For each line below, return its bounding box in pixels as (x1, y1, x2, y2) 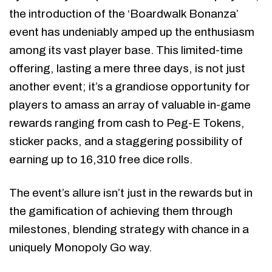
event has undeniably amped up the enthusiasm (9, 25, 254, 38)
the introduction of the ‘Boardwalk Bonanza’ (9, 7, 239, 20)
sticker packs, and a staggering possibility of (9, 134, 243, 148)
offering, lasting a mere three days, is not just (9, 61, 245, 75)
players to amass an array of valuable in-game (9, 98, 251, 111)
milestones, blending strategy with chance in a (9, 222, 249, 236)
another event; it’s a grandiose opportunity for (9, 80, 250, 93)
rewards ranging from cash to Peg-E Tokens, (9, 116, 245, 129)
